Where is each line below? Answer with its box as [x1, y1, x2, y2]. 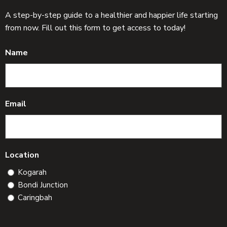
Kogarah [17, 167, 47, 177]
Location [5, 149, 39, 161]
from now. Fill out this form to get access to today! [5, 22, 185, 33]
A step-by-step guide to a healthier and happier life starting [5, 9, 218, 21]
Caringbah [17, 192, 52, 203]
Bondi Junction [17, 179, 68, 190]
